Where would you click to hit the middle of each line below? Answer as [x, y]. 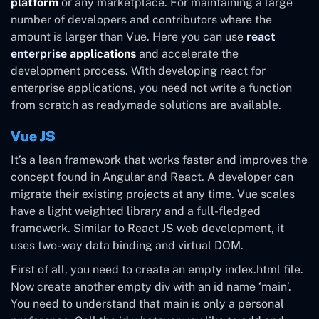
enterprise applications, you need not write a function [151, 88]
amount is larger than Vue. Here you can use [129, 36]
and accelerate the [187, 53]
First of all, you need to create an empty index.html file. [157, 269]
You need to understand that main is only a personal [147, 303]
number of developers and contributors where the [141, 19]
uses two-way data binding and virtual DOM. [127, 245]
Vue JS [33, 136]
